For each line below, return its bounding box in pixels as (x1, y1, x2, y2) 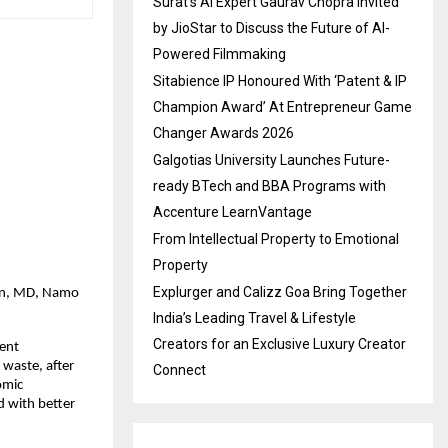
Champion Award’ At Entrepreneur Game (153, 98, 412, 115)
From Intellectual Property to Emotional (153, 230, 399, 247)
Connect (153, 361, 206, 378)
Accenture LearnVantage (153, 203, 312, 220)
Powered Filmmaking (153, 45, 286, 62)
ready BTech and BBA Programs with (153, 177, 386, 194)
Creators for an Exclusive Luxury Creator (153, 335, 406, 352)
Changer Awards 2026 (153, 124, 294, 141)
